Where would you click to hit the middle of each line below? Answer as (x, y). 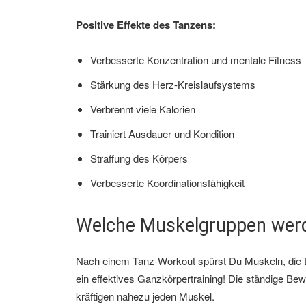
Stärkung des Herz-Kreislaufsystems (173, 85)
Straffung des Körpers (139, 158)
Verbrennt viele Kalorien (143, 109)
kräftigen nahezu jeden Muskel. (145, 296)
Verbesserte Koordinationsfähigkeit (167, 183)
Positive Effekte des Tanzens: (146, 25)
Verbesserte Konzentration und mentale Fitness (196, 60)
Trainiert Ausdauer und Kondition (162, 134)
